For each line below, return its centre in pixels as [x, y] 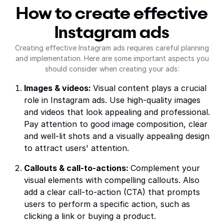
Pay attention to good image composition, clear [116, 124]
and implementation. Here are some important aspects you [112, 58]
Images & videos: [58, 88]
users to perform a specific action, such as [107, 204]
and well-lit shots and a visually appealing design [117, 136]
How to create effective [112, 14]
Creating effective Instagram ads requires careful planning [112, 48]
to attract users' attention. [76, 148]
